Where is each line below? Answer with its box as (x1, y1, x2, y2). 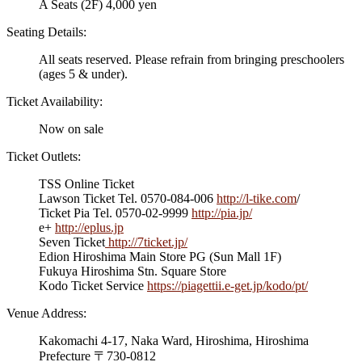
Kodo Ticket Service (39, 279, 147, 293)
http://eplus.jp (55, 221, 124, 235)
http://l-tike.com (217, 192, 297, 206)
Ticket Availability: (6, 95, 103, 109)
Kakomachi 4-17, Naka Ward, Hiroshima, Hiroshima (39, 334, 309, 348)
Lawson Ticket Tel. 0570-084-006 (39, 192, 217, 206)
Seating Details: (6, 25, 86, 40)
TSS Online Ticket (39, 177, 134, 192)
